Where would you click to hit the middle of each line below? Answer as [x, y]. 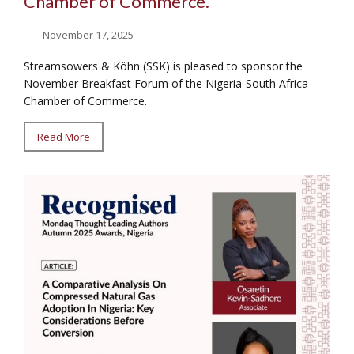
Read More [64, 137]
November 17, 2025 [88, 35]
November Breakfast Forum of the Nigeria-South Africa [166, 84]
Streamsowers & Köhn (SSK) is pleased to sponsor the [163, 66]
